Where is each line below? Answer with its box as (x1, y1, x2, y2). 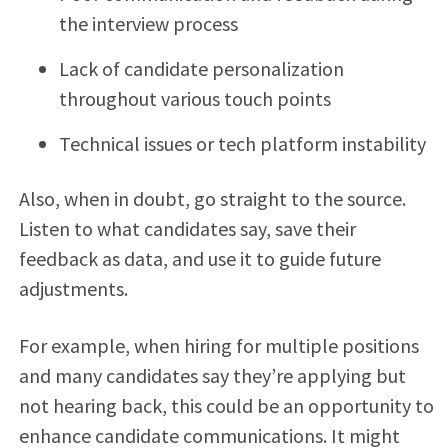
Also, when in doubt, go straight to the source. (18, 185, 406, 211)
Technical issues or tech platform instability (58, 130, 426, 156)
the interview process (58, 10, 238, 36)
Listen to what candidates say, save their (18, 215, 356, 241)
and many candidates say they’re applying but (18, 362, 406, 388)
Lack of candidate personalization (58, 55, 344, 81)
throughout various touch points (58, 85, 331, 111)
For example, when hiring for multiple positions (18, 332, 419, 358)
